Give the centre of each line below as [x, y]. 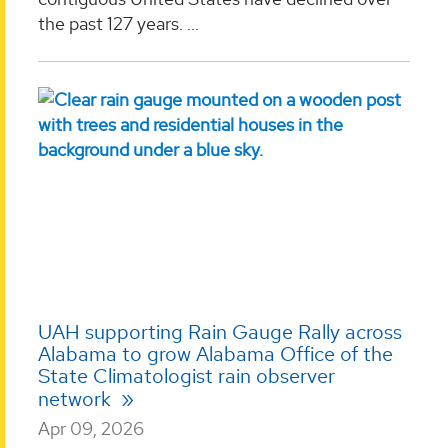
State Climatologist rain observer [186, 376]
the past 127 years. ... [118, 24]
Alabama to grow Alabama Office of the [215, 354]
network [77, 399]
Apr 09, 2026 [91, 429]
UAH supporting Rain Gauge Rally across [220, 332]
